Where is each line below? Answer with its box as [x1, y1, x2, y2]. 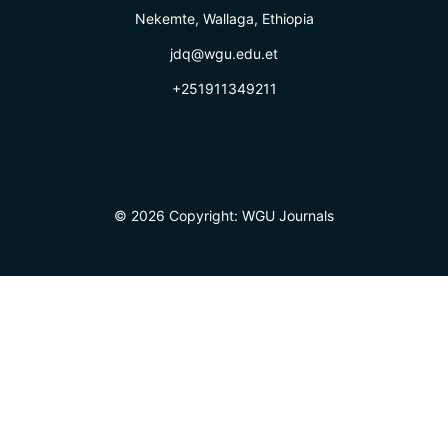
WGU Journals [242, 206, 334, 224]
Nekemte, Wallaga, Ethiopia [134, 9, 314, 27]
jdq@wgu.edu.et [170, 44, 278, 62]
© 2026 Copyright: [114, 206, 242, 224]
